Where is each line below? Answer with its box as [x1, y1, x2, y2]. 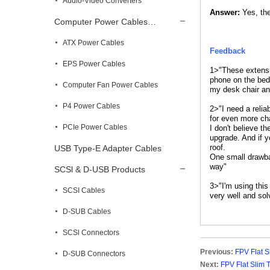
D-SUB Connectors [63, 250, 125, 258]
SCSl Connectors [63, 228, 119, 237]
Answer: [210, 8, 240, 17]
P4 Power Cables [63, 102, 120, 110]
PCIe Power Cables [63, 123, 127, 131]
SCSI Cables [63, 186, 105, 195]
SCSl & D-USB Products [54, 165, 145, 174]
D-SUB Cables [63, 207, 111, 216]
